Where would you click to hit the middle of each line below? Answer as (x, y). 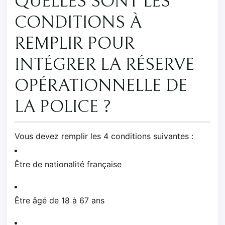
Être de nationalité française (68, 164)
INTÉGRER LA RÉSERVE (104, 65)
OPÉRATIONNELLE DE (101, 86)
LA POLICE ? (63, 107)
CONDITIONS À (78, 22)
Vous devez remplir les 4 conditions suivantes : (104, 136)
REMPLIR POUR (75, 43)
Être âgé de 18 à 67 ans (60, 200)
